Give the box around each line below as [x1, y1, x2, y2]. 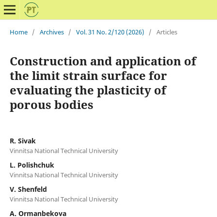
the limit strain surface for [9, 67, 167, 83]
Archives [39, 27, 64, 36]
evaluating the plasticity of [9, 81, 166, 98]
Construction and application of [9, 52, 196, 69]
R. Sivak [9, 136, 36, 145]
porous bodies [9, 96, 93, 112]
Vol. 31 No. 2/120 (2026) [76, 27, 144, 36]
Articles [156, 27, 177, 36]
